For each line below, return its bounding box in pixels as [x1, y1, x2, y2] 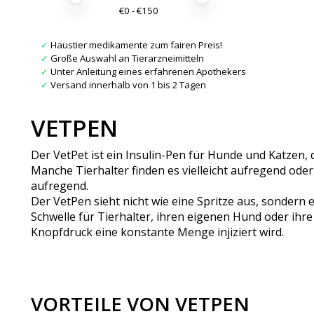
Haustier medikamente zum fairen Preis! [48, 38, 222, 51]
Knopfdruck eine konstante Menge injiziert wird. [31, 224, 284, 240]
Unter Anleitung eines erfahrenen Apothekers [48, 64, 246, 78]
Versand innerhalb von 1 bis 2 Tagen [48, 78, 206, 91]
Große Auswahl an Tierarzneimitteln [48, 51, 204, 64]
